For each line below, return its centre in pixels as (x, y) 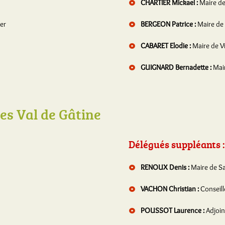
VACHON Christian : (170, 189)
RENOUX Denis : (165, 167)
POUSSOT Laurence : (173, 210)
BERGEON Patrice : (168, 24)
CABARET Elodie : (166, 46)
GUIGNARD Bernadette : (176, 67)
